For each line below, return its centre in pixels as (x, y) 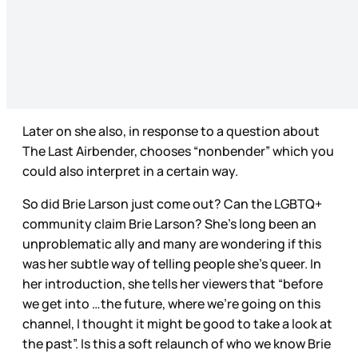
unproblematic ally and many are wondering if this (172, 244)
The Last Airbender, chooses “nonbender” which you (178, 151)
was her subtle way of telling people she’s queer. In (172, 264)
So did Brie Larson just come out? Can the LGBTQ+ (172, 204)
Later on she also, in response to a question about (171, 131)
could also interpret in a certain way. (131, 171)
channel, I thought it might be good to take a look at (177, 324)
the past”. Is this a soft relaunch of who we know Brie (177, 344)
